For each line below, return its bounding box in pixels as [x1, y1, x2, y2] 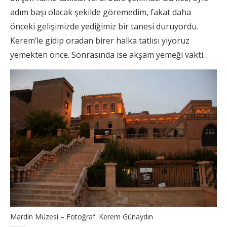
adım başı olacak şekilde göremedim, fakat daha [10, 6, 191, 18]
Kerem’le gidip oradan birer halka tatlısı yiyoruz [10, 34, 190, 46]
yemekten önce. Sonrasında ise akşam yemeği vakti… [10, 49, 209, 60]
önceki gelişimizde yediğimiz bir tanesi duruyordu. [10, 20, 198, 32]
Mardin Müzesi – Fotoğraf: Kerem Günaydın [10, 212, 153, 222]
